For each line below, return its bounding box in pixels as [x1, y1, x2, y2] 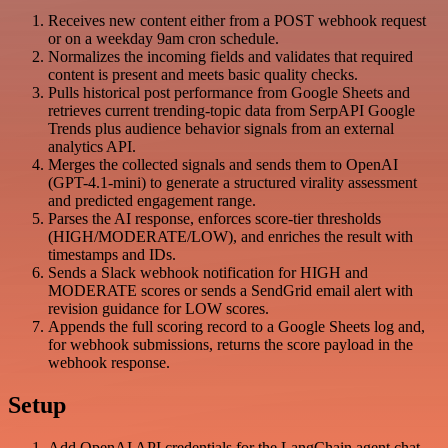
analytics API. [48, 138, 136, 156]
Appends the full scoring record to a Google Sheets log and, [48, 318, 425, 336]
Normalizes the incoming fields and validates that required [48, 48, 413, 66]
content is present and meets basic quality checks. [48, 66, 358, 84]
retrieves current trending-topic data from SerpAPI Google [48, 102, 415, 120]
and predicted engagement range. [48, 192, 256, 210]
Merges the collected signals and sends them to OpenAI [48, 156, 398, 174]
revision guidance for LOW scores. [48, 300, 269, 318]
